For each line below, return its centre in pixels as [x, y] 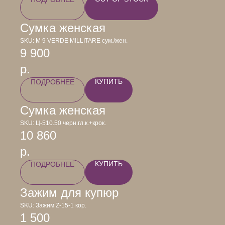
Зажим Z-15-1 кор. [61, 205]
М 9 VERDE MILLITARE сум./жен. [82, 41]
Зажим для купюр [69, 193]
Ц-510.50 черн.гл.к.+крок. [71, 123]
